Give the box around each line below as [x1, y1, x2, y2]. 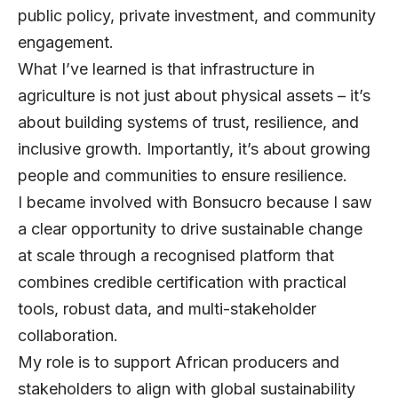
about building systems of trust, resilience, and [18, 113, 359, 132]
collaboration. [18, 326, 131, 346]
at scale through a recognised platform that [18, 246, 334, 266]
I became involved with [18, 193, 192, 212]
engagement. [18, 33, 123, 52]
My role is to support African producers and [18, 353, 339, 372]
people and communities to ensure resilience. [18, 166, 361, 186]
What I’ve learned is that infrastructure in [18, 60, 314, 79]
